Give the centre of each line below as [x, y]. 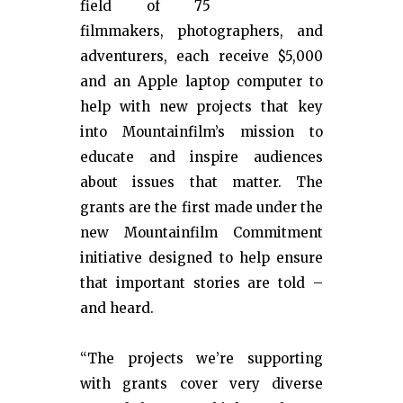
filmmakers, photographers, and [201, 31]
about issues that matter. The [201, 182]
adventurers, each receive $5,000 [201, 56]
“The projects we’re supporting [201, 358]
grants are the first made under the [201, 207]
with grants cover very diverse [201, 384]
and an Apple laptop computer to [201, 81]
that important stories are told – [201, 283]
